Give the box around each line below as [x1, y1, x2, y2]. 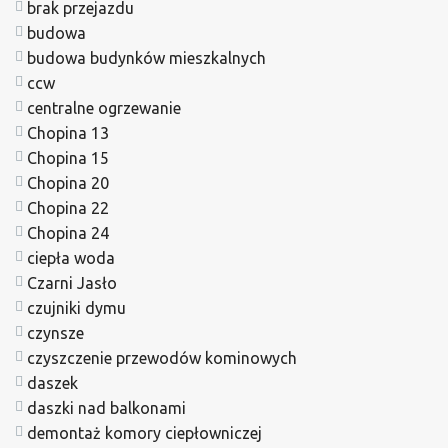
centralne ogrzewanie [27, 98, 181, 117]
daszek [27, 373, 78, 392]
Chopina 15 [27, 148, 109, 167]
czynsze [27, 323, 84, 342]
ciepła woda [27, 248, 115, 267]
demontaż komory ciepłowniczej [27, 423, 262, 442]
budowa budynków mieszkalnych [27, 48, 266, 67]
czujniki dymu [27, 298, 126, 317]
